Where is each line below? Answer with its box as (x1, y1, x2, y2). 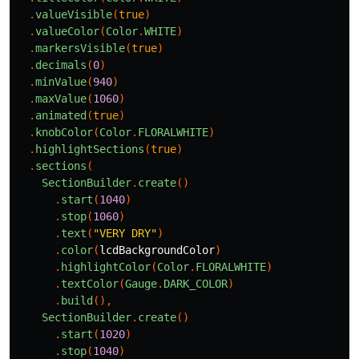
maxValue (35, 91, 87, 105)
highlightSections (35, 142, 144, 155)
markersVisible (35, 41, 125, 54)
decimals (35, 58, 87, 71)
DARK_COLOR (163, 276, 228, 290)
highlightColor (61, 260, 151, 273)
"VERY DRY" (93, 226, 157, 240)
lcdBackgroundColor (99, 243, 215, 256)
